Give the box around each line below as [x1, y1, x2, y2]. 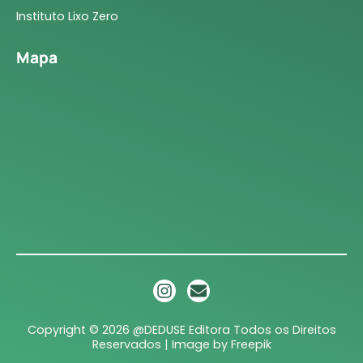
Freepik [230, 335, 271, 352]
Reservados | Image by [92, 335, 231, 352]
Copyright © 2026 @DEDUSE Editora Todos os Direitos [27, 321, 336, 338]
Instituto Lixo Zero [16, 7, 118, 24]
